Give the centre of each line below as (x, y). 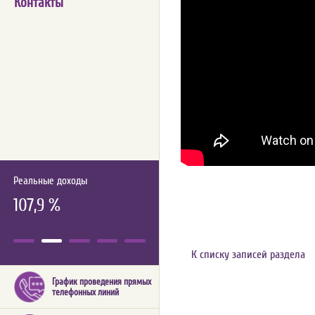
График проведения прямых (102, 281)
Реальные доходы (50, 181)
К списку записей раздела (248, 255)
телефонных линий (85, 292)
